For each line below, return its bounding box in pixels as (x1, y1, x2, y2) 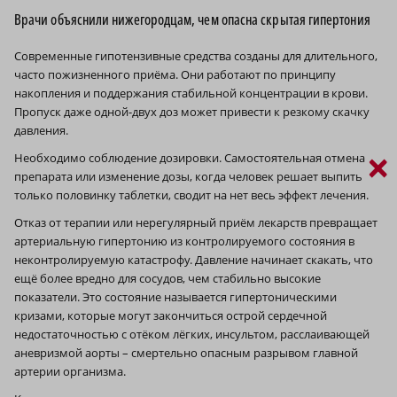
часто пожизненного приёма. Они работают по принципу (14, 66, 336, 83)
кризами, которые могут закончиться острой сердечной (14, 307, 327, 324)
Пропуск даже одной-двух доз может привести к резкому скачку (14, 104, 370, 121)
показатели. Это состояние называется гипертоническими (14, 289, 337, 306)
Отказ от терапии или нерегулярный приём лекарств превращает (14, 214, 378, 231)
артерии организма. (14, 363, 126, 380)
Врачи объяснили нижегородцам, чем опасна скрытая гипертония (14, 10, 370, 30)
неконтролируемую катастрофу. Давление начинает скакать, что (14, 252, 373, 269)
